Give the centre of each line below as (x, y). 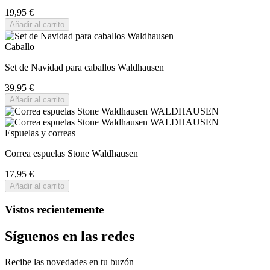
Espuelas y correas (40, 133)
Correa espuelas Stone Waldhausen (71, 153)
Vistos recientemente (54, 210)
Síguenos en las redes (70, 237)
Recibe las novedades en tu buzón (69, 262)
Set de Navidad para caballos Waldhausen (84, 67)
